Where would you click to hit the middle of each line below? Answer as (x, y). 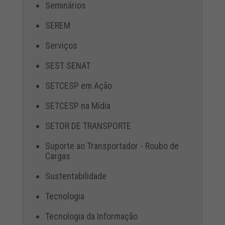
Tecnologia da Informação (91, 216)
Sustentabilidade (76, 176)
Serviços (61, 45)
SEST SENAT (68, 65)
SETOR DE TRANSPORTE (88, 126)
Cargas (58, 156)
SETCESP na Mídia (78, 105)
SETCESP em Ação (78, 85)
